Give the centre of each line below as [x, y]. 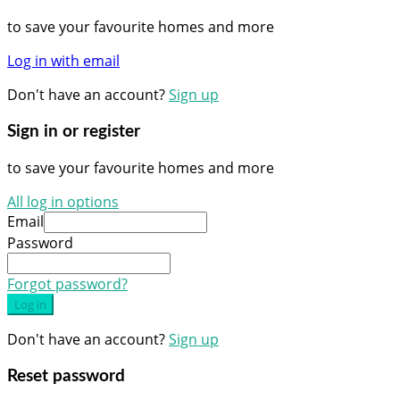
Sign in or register [74, 131]
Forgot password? [67, 284]
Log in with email [63, 60]
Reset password [66, 376]
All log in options [63, 202]
